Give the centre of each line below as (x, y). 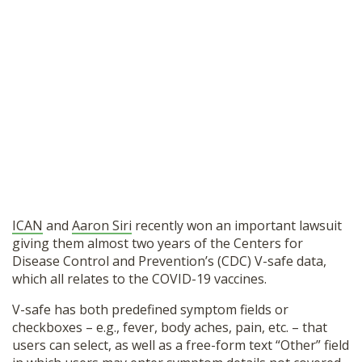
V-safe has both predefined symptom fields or (150, 310)
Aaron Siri (102, 226)
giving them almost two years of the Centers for (158, 244)
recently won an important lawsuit (237, 226)
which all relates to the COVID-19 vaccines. (139, 279)
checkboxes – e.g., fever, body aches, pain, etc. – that (170, 328)
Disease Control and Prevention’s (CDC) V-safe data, (169, 261)
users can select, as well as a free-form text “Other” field (181, 345)
